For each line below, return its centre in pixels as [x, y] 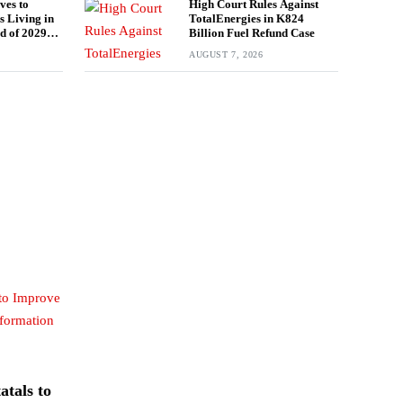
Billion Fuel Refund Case [252, 32]
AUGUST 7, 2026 [226, 54]
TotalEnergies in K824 [246, 18]
